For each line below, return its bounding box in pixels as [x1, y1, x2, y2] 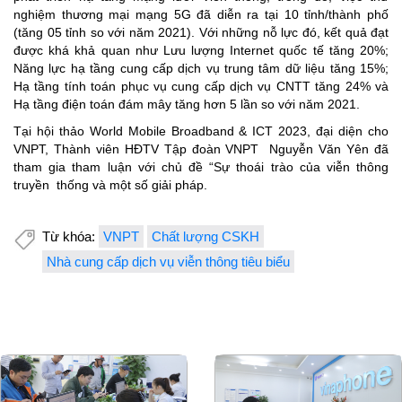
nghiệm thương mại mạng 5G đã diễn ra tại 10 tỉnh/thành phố [13, 7, 389, 22]
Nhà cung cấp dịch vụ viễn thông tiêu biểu [47, 254, 290, 270]
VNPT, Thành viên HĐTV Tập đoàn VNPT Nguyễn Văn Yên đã [13, 142, 389, 157]
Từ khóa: [42, 229, 99, 245]
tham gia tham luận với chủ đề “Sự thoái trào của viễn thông [13, 160, 389, 175]
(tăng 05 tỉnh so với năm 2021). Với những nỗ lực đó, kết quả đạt [13, 25, 389, 40]
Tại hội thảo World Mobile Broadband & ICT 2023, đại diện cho [13, 124, 389, 139]
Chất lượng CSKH [152, 229, 259, 245]
